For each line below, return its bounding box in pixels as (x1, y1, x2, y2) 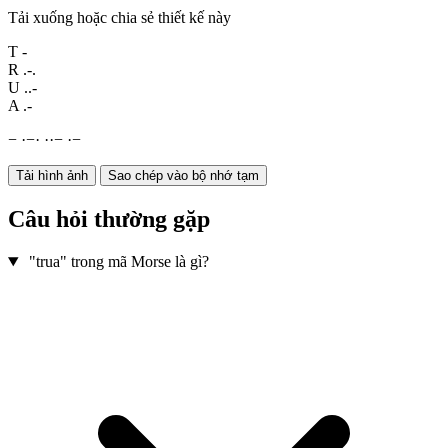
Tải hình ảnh (16, 168, 88, 184)
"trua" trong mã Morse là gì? (28, 253, 209, 271)
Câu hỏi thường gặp (8, 206, 210, 233)
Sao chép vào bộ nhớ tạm (108, 168, 259, 184)
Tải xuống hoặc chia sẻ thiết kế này (8, 9, 231, 27)
